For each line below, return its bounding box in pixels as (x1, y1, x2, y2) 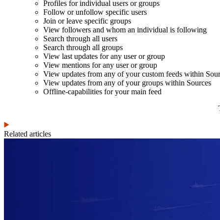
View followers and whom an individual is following (43, 25, 207, 34)
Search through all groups (43, 43, 123, 52)
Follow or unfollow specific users (43, 7, 147, 16)
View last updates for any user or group (43, 52, 165, 60)
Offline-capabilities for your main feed (43, 87, 162, 96)
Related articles (4, 129, 51, 138)
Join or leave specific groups (43, 16, 131, 25)
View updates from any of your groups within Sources (43, 78, 211, 87)
